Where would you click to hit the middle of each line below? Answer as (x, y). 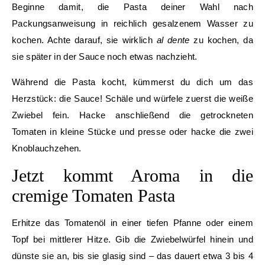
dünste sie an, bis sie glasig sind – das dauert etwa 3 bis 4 (132, 256)
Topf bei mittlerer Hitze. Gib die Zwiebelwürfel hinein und (132, 239)
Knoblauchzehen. (47, 148)
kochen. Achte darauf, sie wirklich (84, 40)
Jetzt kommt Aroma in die (132, 175)
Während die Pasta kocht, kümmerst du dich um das (132, 82)
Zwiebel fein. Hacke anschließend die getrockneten (132, 115)
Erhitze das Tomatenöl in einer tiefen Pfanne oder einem (132, 223)
